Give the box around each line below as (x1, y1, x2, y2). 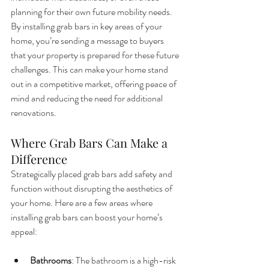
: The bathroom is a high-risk (71, 253, 178, 267)
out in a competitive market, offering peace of (11, 77, 178, 91)
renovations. (11, 106, 56, 119)
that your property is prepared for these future (11, 48, 181, 62)
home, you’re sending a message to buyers (11, 34, 166, 47)
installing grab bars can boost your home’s (11, 210, 165, 224)
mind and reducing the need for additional (11, 91, 165, 105)
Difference (11, 151, 67, 167)
